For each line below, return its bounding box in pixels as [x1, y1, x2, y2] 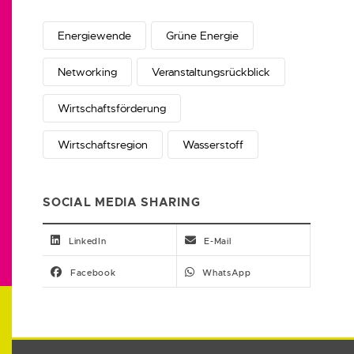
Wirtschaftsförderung [58, 101, 167, 116]
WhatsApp [202, 267, 251, 279]
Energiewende [58, 28, 132, 43]
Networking [58, 65, 118, 80]
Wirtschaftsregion [58, 137, 149, 153]
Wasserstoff [183, 137, 244, 153]
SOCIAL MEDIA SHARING [43, 195, 201, 211]
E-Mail [204, 235, 232, 247]
